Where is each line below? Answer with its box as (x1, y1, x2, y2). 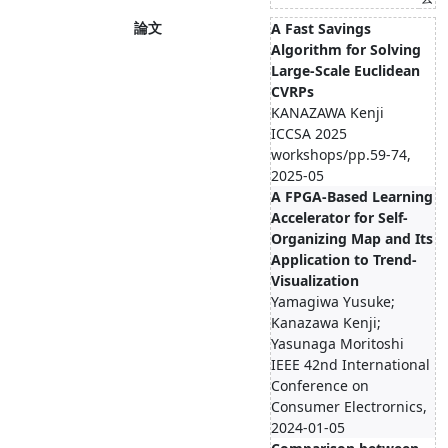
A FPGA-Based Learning (271, 187, 433, 206)
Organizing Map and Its (271, 229, 433, 248)
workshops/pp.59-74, (271, 145, 411, 164)
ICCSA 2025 (271, 124, 347, 143)
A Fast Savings (271, 19, 371, 38)
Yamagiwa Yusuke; (271, 292, 395, 311)
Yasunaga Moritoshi (271, 334, 404, 353)
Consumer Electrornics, (271, 397, 427, 416)
